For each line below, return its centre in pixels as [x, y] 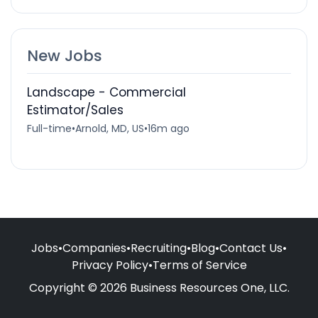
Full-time [49, 128]
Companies [94, 248]
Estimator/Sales [75, 110]
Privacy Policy [110, 265]
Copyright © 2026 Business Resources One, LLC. [159, 287]
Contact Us [251, 248]
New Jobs [64, 55]
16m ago [168, 128]
